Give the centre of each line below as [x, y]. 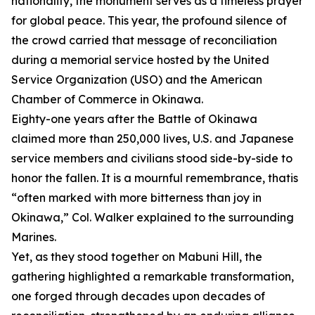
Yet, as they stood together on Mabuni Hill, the [137, 257]
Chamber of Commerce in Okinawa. [107, 99]
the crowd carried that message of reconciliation [144, 40]
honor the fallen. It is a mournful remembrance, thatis [155, 178]
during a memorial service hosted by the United [140, 60]
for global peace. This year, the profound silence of [149, 20]
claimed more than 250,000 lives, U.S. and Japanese [153, 139]
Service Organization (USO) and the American [137, 79]
